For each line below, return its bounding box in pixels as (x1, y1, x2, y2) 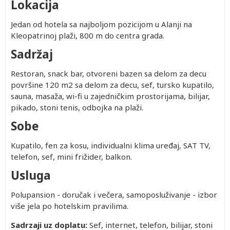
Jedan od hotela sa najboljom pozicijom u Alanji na (11, 19, 192, 29)
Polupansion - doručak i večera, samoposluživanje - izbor (11, 189, 217, 200)
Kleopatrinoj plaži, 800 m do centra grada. (11, 30, 168, 41)
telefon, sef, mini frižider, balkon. (11, 151, 136, 162)
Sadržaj (11, 46, 53, 62)
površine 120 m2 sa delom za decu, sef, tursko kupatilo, (11, 80, 214, 90)
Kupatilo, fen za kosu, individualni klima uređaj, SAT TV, (11, 140, 210, 150)
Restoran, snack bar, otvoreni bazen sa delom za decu (11, 68, 206, 79)
